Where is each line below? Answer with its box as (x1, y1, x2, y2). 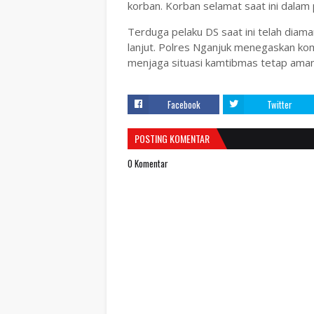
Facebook (168, 97, 200, 111)
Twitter (266, 97, 292, 111)
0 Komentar (128, 156, 168, 170)
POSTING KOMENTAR (135, 131, 210, 146)
